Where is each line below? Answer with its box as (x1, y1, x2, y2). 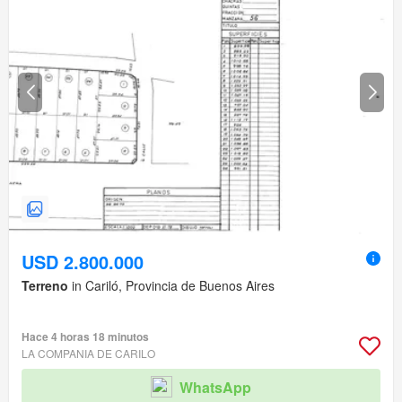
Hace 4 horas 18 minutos (22, 328, 149, 345)
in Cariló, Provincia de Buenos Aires (68, 276, 275, 295)
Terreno (22, 276, 68, 295)
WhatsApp (179, 376, 251, 398)
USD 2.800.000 (22, 249, 144, 275)
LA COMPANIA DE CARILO (22, 345, 155, 362)
